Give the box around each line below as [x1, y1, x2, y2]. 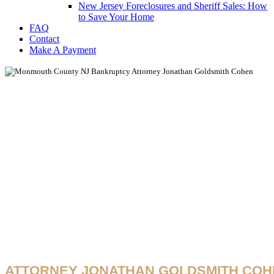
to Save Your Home [78, 12, 154, 22]
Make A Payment [29, 45, 96, 55]
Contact [29, 34, 59, 44]
